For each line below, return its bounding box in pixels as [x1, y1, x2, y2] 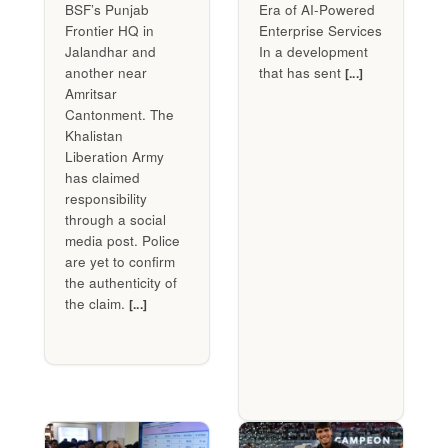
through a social [65, 209, 166, 229]
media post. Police [65, 230, 180, 250]
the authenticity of [65, 272, 177, 292]
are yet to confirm [65, 251, 175, 271]
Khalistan [65, 125, 123, 145]
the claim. [65, 293, 129, 313]
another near [65, 62, 147, 82]
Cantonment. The [65, 104, 174, 124]
